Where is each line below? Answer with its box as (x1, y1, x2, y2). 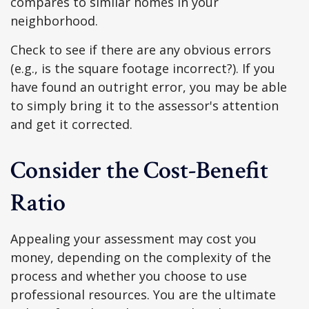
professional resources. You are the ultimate (10, 286, 276, 303)
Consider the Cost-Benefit (10, 154, 268, 187)
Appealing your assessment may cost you (10, 230, 257, 247)
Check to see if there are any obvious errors (10, 41, 271, 58)
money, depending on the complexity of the (10, 249, 271, 266)
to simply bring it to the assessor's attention (10, 97, 279, 114)
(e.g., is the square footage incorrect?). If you (10, 60, 275, 77)
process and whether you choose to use (10, 268, 247, 284)
